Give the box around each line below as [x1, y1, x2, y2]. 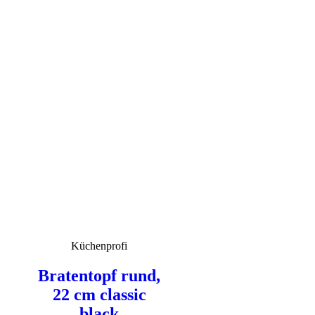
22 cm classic [52, 285, 146, 304]
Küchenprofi [71, 240, 127, 252]
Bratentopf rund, [38, 266, 160, 285]
